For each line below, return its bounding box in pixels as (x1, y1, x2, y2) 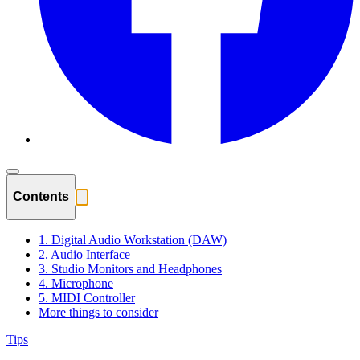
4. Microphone (39, 276, 113, 291)
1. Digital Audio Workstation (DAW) (39, 233, 227, 247)
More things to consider (39, 305, 158, 320)
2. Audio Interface (39, 247, 130, 262)
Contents (13, 189, 69, 203)
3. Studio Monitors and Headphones (39, 262, 222, 276)
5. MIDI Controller (39, 291, 135, 305)
